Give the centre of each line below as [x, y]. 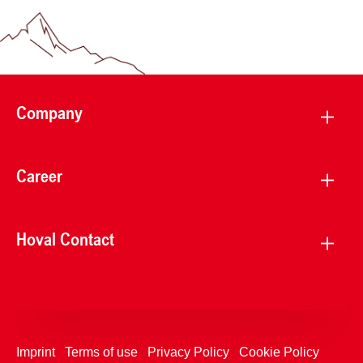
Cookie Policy [279, 352]
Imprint [36, 352]
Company [49, 113]
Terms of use [101, 352]
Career [39, 176]
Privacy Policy [188, 352]
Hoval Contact [65, 239]
